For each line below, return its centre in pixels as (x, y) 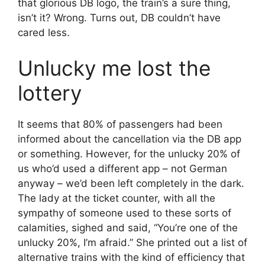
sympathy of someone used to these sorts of (125, 213)
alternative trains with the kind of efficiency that (131, 257)
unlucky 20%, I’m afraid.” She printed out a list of (132, 242)
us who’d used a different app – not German (122, 168)
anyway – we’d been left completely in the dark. (131, 183)
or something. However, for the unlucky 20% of (129, 153)
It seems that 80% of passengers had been (120, 124)
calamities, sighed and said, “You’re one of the (128, 227)
